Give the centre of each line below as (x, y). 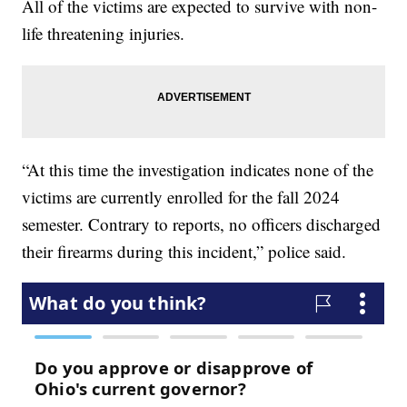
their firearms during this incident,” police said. (184, 252)
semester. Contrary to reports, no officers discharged (202, 224)
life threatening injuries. (104, 34)
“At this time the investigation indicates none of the (198, 170)
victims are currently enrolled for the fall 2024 (181, 197)
